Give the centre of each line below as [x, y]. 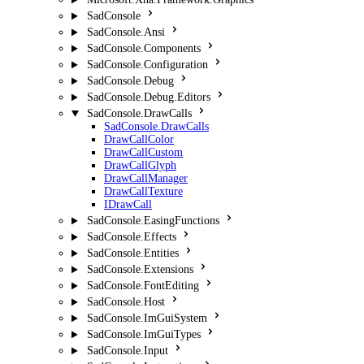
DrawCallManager [146, 179]
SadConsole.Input [127, 351]
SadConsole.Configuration [147, 65]
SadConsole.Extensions [140, 270]
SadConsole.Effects [131, 237]
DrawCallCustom [143, 153]
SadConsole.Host [126, 302]
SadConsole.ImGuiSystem [147, 318]
